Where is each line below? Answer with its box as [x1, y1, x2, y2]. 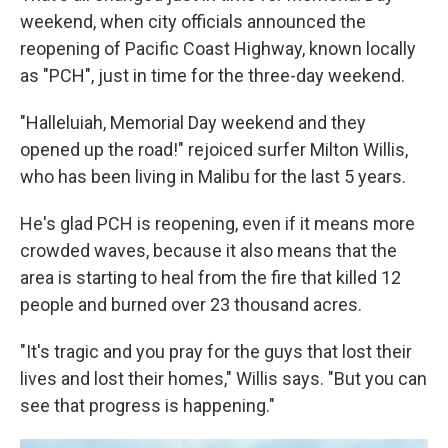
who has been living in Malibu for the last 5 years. [20, 166, 406, 187]
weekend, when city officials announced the [20, 11, 366, 32]
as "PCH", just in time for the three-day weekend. [20, 65, 405, 86]
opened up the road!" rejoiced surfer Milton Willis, [20, 139, 408, 160]
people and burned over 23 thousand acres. [20, 294, 362, 315]
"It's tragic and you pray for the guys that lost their [20, 341, 412, 362]
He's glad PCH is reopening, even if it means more [20, 213, 415, 234]
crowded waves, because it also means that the [20, 240, 397, 261]
